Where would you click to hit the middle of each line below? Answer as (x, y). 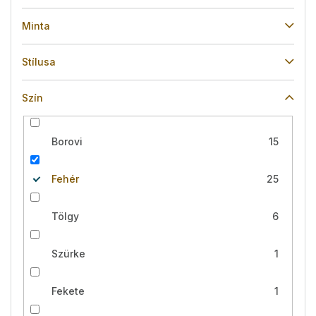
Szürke (68, 253)
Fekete (68, 291)
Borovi (67, 141)
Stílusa (39, 61)
